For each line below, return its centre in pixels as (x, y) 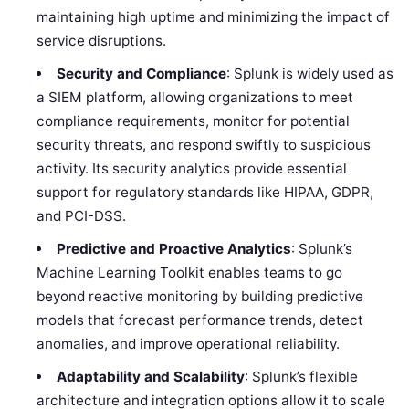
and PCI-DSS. (82, 216)
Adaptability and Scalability (150, 377)
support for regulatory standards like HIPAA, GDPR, (205, 193)
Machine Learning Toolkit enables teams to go (190, 273)
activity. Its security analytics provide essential (192, 169)
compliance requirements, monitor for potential (194, 121)
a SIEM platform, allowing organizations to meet (195, 98)
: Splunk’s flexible (301, 377)
